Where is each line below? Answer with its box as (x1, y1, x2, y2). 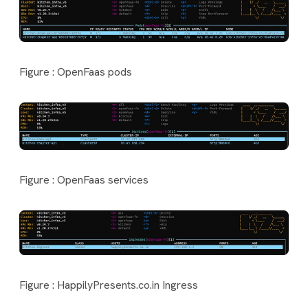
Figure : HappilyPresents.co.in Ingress (19, 278, 198, 293)
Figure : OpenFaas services (19, 172, 148, 187)
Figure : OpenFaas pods (19, 64, 132, 79)
